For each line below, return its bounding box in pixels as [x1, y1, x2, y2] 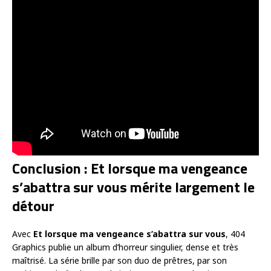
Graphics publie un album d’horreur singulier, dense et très [12, 241, 238, 253]
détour [12, 194, 54, 217]
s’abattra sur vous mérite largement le [12, 175, 255, 198]
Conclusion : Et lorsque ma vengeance [12, 157, 247, 179]
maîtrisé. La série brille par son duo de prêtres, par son [12, 254, 227, 266]
